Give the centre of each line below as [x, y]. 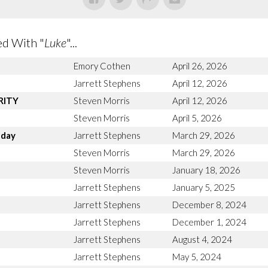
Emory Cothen [102, 66]
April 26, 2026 [200, 66]
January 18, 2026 [206, 170]
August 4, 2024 [202, 239]
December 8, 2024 [209, 204]
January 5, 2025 [204, 187]
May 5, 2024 [197, 256]
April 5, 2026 [197, 118]
